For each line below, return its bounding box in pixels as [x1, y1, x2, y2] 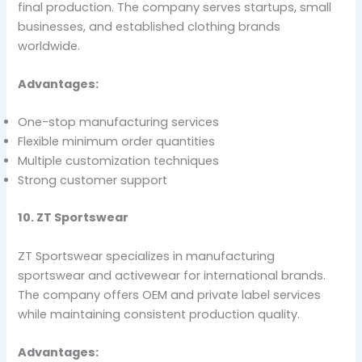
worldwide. [18, 37, 81, 54]
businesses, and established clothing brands [18, 18, 281, 35]
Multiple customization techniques [18, 153, 220, 170]
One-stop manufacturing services [18, 114, 220, 131]
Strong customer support [18, 172, 168, 189]
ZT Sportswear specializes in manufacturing [18, 247, 276, 264]
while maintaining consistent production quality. [18, 305, 301, 322]
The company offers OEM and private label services [18, 286, 322, 303]
